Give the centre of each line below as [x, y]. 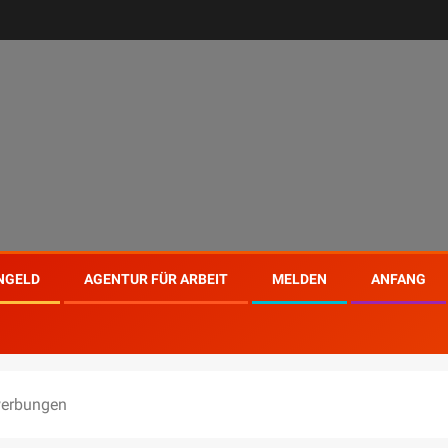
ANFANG [398, 279]
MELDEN [299, 279]
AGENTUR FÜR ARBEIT [156, 279]
